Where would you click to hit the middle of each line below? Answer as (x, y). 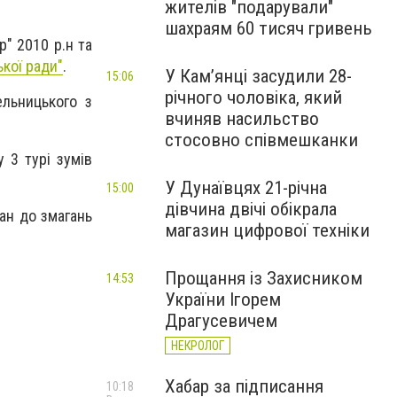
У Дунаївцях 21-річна (246, 188)
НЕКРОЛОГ (198, 346)
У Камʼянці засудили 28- (258, 76)
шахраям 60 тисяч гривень (269, 28)
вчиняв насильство (242, 119)
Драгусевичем (221, 321)
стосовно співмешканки (261, 140)
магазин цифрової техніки (267, 230)
